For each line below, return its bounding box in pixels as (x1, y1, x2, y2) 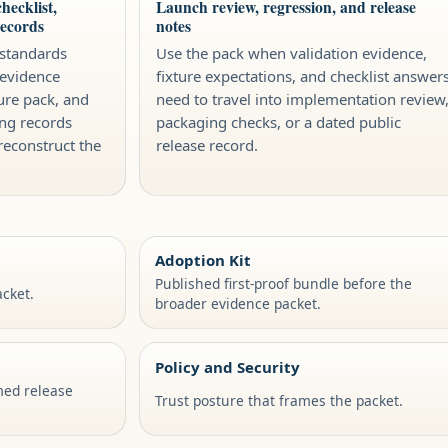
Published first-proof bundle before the (155, 273, 413, 293)
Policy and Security (155, 356, 301, 377)
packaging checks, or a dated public (155, 111, 401, 132)
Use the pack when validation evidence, (155, 42, 427, 63)
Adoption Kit (155, 249, 252, 270)
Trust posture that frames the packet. (155, 390, 404, 410)
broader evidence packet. (155, 293, 322, 313)
